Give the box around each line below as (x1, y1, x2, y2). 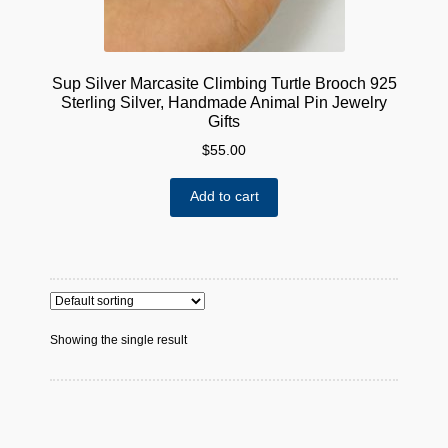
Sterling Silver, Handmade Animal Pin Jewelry (61, 94, 387, 112)
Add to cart (189, 189, 259, 205)
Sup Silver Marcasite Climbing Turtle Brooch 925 (51, 75, 397, 93)
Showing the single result (49, 332, 187, 347)
